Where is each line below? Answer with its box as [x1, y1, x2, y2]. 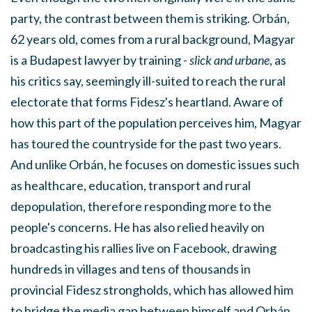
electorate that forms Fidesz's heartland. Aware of [10, 93, 283, 109]
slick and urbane [189, 52, 270, 68]
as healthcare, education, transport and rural [10, 177, 251, 193]
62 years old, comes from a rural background [10, 31, 248, 47]
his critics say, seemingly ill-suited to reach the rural [10, 72, 286, 88]
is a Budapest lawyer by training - [10, 52, 189, 68]
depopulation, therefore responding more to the [10, 198, 272, 214]
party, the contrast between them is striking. [10, 10, 252, 26]
